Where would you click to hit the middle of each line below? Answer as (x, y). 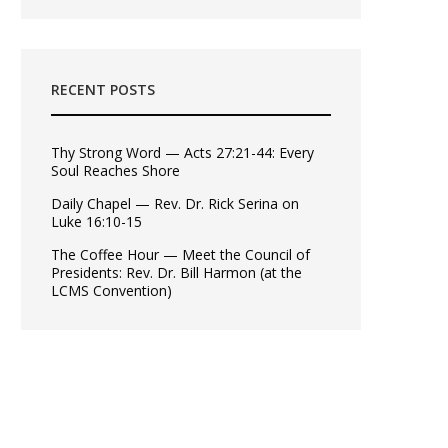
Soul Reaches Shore (115, 170)
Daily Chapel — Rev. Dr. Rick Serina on (175, 203)
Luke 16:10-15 (96, 221)
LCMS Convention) (111, 290)
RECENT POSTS (103, 89)
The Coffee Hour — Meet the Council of (180, 254)
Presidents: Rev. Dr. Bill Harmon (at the (176, 272)
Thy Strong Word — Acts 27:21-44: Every (182, 152)
